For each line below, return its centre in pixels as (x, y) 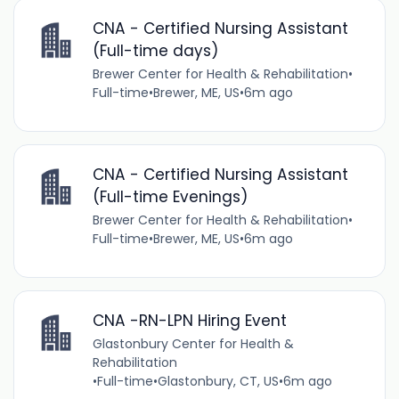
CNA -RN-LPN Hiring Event (189, 321)
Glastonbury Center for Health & (193, 344)
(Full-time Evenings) (170, 197)
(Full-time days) (155, 50)
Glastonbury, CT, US (218, 382)
